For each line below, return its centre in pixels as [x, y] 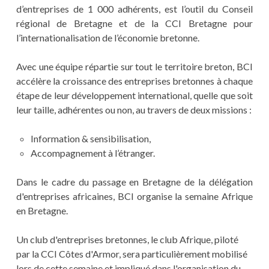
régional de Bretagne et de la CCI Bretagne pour [134, 23]
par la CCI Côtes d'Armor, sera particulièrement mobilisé [131, 254]
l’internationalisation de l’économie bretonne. [107, 38]
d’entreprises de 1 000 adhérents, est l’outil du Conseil [134, 9]
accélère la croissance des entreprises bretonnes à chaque [134, 81]
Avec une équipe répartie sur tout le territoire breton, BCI [134, 67]
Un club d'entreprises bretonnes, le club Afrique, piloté [127, 240]
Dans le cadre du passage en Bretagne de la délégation [134, 182]
